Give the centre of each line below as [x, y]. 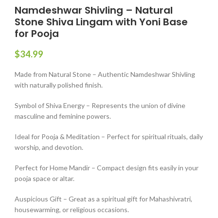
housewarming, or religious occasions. [72, 210]
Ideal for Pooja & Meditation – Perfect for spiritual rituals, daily [109, 137]
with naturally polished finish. [59, 85]
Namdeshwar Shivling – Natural [94, 10]
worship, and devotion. [49, 147]
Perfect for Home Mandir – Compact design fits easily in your [107, 168]
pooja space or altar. [45, 179]
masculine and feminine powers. [63, 116]
